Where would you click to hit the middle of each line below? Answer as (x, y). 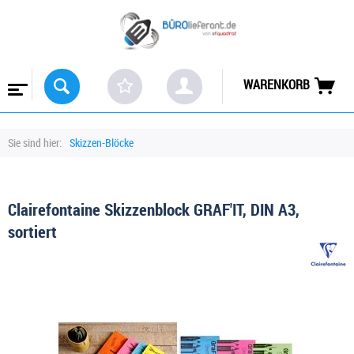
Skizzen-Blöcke (102, 142)
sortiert (32, 231)
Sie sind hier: (35, 142)
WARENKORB (276, 85)
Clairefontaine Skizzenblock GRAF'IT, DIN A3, (154, 209)
